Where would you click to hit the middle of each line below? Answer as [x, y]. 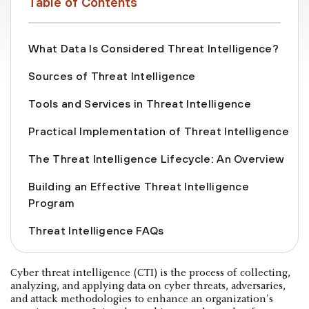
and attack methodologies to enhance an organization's [142, 299]
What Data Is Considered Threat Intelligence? [154, 48]
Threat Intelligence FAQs [96, 230]
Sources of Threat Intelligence [112, 76]
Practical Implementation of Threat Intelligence [159, 131]
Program [52, 202]
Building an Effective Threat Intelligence [139, 186]
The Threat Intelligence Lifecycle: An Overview [157, 158]
